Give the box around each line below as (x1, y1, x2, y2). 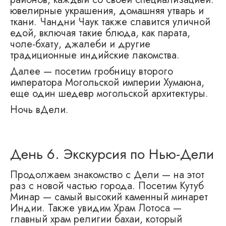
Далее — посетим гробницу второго (10, 64, 173, 79)
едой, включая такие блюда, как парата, (10, 26, 190, 41)
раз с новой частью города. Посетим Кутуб (10, 179, 204, 194)
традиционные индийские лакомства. (10, 48, 180, 63)
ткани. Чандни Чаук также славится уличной (10, 15, 210, 30)
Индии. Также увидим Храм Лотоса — (10, 201, 182, 216)
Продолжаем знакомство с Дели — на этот (10, 167, 204, 183)
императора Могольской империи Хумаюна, (10, 75, 204, 90)
